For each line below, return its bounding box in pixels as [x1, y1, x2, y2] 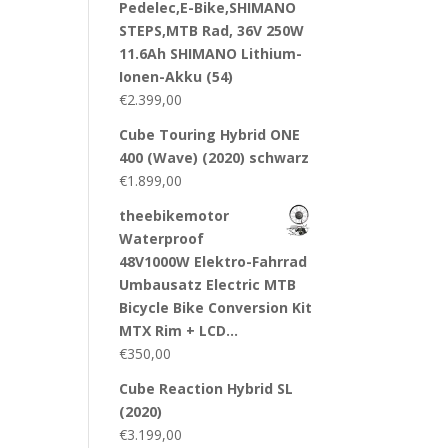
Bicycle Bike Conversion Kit [119, 298, 313, 317]
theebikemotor [119, 206, 230, 225]
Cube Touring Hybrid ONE [119, 125, 301, 144]
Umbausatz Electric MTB [119, 275, 297, 294]
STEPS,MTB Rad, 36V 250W [119, 21, 305, 40]
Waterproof [119, 229, 205, 248]
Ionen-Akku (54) [119, 67, 234, 86]
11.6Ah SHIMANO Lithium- [119, 44, 303, 63]
